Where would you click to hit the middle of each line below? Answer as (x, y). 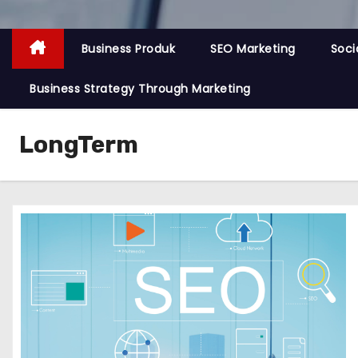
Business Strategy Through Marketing (140, 89)
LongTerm (79, 145)
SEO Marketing (253, 49)
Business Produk (128, 49)
